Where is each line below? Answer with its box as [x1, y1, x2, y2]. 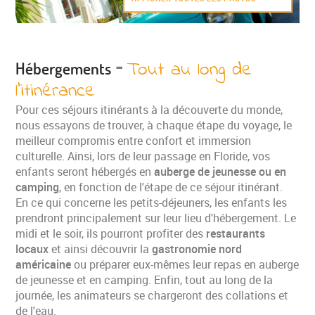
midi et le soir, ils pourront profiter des [15, 225, 207, 241]
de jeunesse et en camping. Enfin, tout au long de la [15, 271, 274, 288]
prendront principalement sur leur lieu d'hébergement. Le [15, 210, 297, 226]
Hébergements [15, 58, 112, 79]
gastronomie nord [152, 240, 243, 257]
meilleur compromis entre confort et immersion [15, 132, 252, 148]
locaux [15, 240, 49, 257]
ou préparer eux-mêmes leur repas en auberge [71, 256, 300, 272]
